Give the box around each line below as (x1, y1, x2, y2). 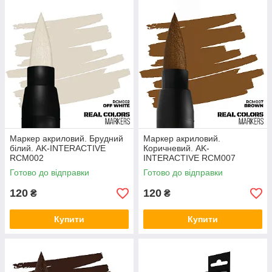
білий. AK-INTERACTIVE (10, 143, 106, 153)
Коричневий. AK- (143, 143, 209, 153)
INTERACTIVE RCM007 (143, 153, 236, 163)
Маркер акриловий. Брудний (10, 134, 123, 143)
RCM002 (10, 153, 44, 163)
